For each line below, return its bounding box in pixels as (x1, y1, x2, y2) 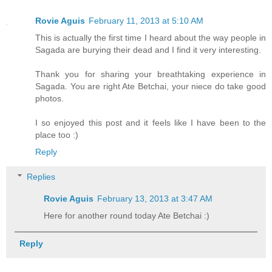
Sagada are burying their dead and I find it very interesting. (35, 44, 261, 55)
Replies (27, 172, 56, 182)
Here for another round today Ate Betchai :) (44, 211, 210, 221)
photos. (35, 93, 64, 103)
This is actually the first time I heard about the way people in (35, 32, 266, 42)
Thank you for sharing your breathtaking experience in (35, 69, 266, 79)
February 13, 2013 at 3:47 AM (97, 194, 213, 204)
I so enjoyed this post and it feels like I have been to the (35, 117, 266, 127)
